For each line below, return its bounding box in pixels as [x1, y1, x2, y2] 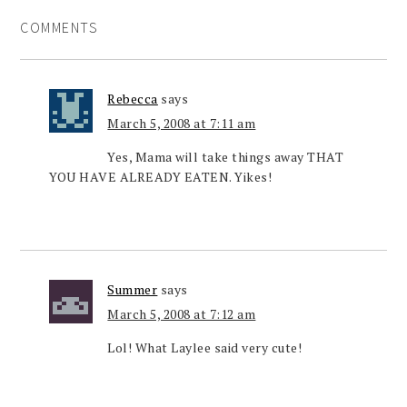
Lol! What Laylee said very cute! [107, 339, 303, 356]
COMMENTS [20, 18, 99, 36]
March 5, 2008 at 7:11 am [107, 114, 256, 132]
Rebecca [107, 90, 158, 107]
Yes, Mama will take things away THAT [107, 148, 344, 165]
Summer [107, 281, 158, 298]
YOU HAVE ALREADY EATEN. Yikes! [49, 168, 273, 185]
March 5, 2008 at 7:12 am [107, 305, 256, 323]
